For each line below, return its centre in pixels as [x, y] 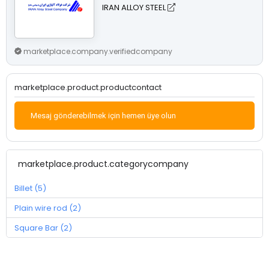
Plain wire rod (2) [48, 208]
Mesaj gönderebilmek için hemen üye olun [103, 115]
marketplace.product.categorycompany [103, 164]
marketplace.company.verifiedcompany [98, 51]
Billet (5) [30, 188]
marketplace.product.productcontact [88, 87]
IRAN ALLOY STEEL [135, 7]
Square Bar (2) [43, 228]
